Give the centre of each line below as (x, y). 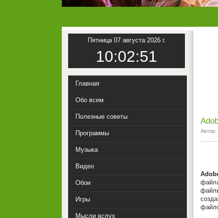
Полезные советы (101, 117)
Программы (92, 133)
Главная (87, 83)
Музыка (87, 150)
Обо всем (90, 100)
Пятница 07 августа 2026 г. (127, 40)
